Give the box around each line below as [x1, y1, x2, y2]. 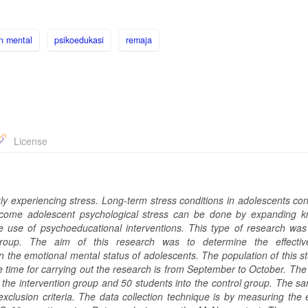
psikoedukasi [54, 33, 104, 46]
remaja [126, 33, 152, 46]
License [11, 133, 47, 148]
